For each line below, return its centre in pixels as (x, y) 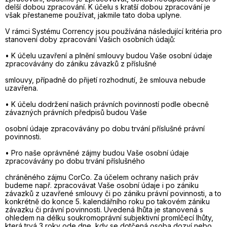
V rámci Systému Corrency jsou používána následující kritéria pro (113, 31)
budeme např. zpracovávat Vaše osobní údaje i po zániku (102, 185)
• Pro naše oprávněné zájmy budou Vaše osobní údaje (97, 153)
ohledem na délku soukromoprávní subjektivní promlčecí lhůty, (109, 218)
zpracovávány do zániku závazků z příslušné (81, 64)
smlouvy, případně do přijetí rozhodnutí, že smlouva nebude (105, 80)
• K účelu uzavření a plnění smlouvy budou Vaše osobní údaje (109, 55)
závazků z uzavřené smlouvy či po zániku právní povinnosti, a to (113, 193)
